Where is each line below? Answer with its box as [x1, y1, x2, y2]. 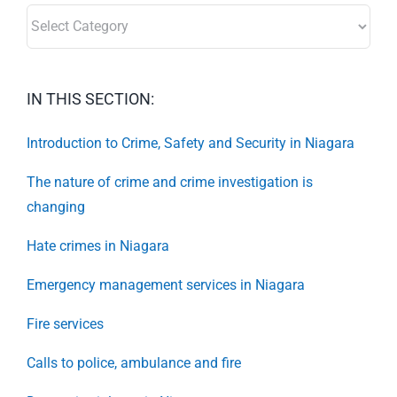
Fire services [27, 315, 104, 332]
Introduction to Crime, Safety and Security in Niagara [27, 134, 354, 152]
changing [27, 198, 85, 215]
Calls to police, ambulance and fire [27, 354, 241, 371]
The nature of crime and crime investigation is [27, 173, 313, 191]
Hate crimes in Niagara [27, 237, 169, 254]
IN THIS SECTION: [27, 89, 154, 108]
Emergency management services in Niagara [27, 276, 305, 293]
